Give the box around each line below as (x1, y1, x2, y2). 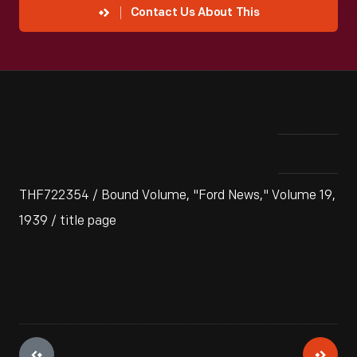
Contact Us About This (130, 7, 260, 19)
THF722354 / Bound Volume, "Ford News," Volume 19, (19, 188, 335, 203)
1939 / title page (19, 214, 116, 229)
